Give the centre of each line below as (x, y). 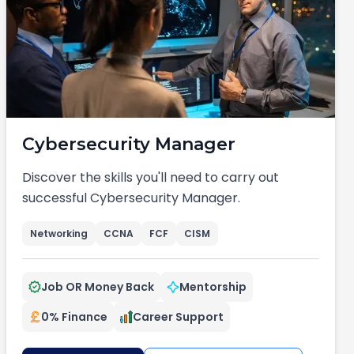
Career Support (178, 317)
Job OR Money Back (98, 287)
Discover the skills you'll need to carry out (151, 177)
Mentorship (213, 287)
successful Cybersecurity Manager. (131, 198)
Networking (59, 233)
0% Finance (74, 317)
